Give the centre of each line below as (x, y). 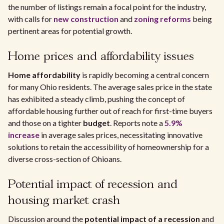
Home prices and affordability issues (101, 57)
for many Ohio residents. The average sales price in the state (110, 87)
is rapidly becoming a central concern (145, 75)
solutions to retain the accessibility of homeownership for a (108, 147)
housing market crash (64, 201)
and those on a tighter (45, 123)
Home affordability (44, 75)
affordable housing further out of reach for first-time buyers (110, 111)
